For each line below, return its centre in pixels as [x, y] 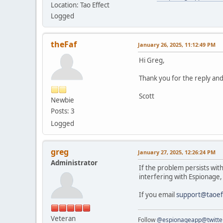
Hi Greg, [152, 60]
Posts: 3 [63, 111]
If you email [158, 194]
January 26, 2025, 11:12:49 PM [177, 44]
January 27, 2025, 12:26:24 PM [177, 152]
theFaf [64, 44]
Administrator [74, 163]
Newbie [62, 100]
